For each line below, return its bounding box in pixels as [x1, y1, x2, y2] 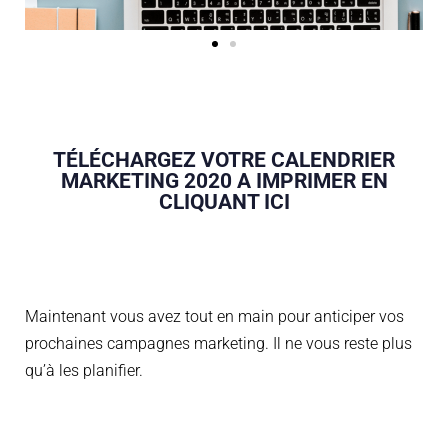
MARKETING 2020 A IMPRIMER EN [60, 168, 388, 193]
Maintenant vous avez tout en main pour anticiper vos [25, 306, 404, 326]
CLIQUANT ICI [158, 189, 290, 214]
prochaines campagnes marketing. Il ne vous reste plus [25, 333, 412, 353]
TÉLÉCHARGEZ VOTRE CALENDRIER [53, 147, 395, 172]
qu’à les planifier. [25, 360, 143, 380]
